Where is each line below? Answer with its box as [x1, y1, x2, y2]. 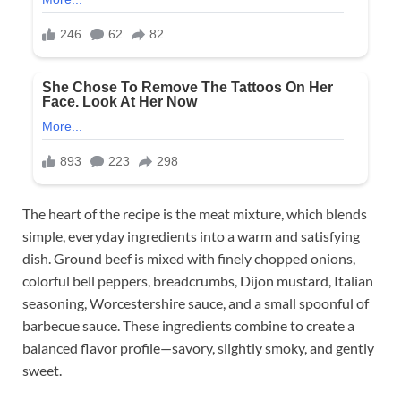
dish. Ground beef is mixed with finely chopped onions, [22, 249, 355, 267]
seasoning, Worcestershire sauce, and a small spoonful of [22, 294, 369, 311]
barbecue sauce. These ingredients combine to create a [22, 316, 354, 334]
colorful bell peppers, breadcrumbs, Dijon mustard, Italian [22, 271, 373, 289]
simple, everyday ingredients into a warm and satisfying [22, 226, 360, 244]
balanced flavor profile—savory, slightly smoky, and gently [22, 338, 374, 356]
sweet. [22, 361, 62, 379]
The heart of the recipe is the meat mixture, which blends [22, 204, 367, 222]
